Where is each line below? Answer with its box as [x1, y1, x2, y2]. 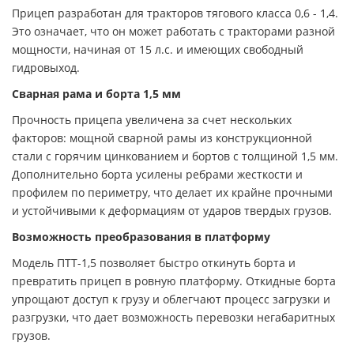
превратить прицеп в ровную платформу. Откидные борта [12, 273, 336, 288]
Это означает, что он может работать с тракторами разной [12, 23, 335, 39]
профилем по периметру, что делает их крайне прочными [12, 184, 333, 200]
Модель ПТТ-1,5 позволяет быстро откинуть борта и [12, 254, 296, 270]
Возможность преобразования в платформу [12, 228, 270, 244]
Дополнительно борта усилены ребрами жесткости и [12, 166, 303, 182]
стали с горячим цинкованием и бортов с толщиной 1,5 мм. [12, 148, 338, 164]
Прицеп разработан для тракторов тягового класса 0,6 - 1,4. [12, 5, 338, 21]
